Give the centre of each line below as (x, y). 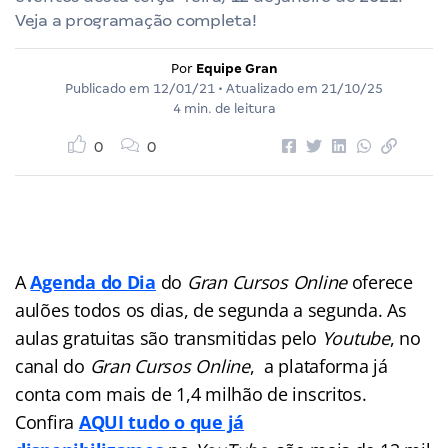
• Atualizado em (268, 88)
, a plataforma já (318, 365)
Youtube (355, 337)
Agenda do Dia (93, 281)
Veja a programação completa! (136, 20)
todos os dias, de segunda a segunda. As (240, 309)
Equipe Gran (236, 68)
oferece (382, 281)
